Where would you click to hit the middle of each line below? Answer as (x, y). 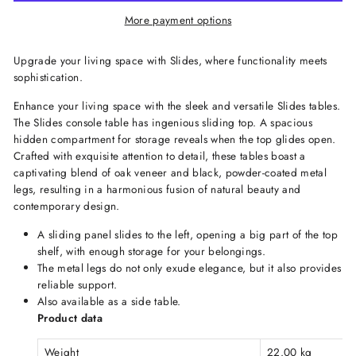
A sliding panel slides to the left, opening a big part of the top (188, 235)
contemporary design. (69, 206)
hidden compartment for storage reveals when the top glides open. (175, 139)
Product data (70, 318)
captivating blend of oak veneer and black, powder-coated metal (170, 173)
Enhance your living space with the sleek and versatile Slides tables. (177, 106)
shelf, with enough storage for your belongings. (155, 252)
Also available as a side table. (111, 302)
